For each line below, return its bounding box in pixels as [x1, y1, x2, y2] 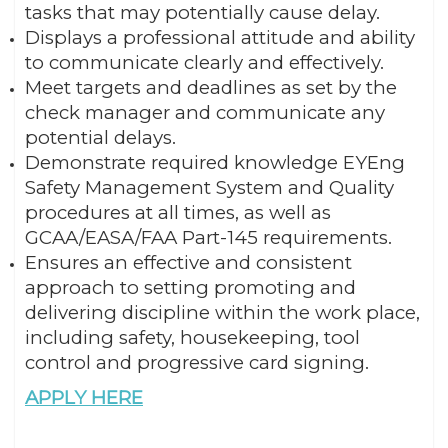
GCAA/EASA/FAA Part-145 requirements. [25, 225, 392, 249]
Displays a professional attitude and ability [25, 25, 415, 49]
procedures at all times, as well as [25, 200, 331, 224]
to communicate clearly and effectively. [25, 50, 384, 74]
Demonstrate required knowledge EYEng [25, 150, 405, 174]
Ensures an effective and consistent [25, 250, 352, 274]
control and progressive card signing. [25, 350, 369, 374]
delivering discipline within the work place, [25, 300, 420, 324]
